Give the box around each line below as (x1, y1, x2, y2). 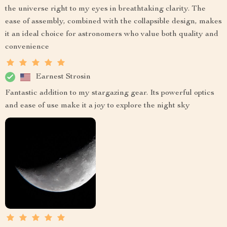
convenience (5, 43, 49, 52)
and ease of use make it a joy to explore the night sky (5, 102, 190, 110)
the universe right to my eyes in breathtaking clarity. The (5, 5, 206, 14)
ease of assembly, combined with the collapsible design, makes (5, 18, 222, 26)
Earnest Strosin (35, 72, 91, 81)
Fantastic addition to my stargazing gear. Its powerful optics (5, 89, 214, 98)
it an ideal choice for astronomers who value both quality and (5, 30, 218, 39)
